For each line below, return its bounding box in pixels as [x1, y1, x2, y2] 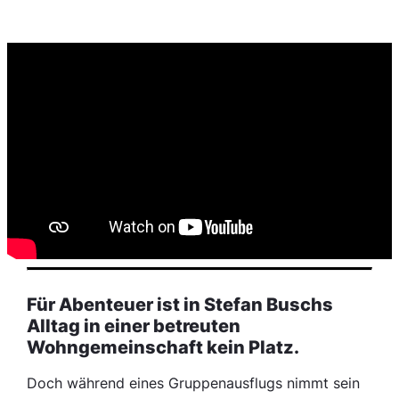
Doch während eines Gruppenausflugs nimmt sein [27, 374, 361, 393]
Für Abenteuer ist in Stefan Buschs [27, 293, 334, 315]
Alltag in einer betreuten [27, 314, 241, 337]
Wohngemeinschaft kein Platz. [27, 336, 300, 358]
